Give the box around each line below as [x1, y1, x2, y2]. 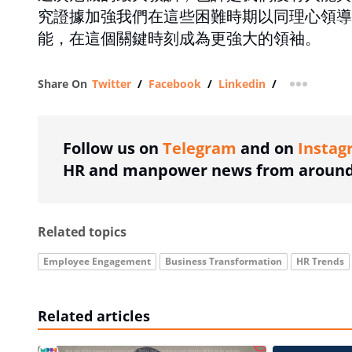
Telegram [163, 137, 236, 159]
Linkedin [218, 76, 266, 91]
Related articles [38, 306, 150, 325]
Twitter [92, 76, 131, 91]
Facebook [148, 76, 201, 91]
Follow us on [63, 137, 163, 159]
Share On [38, 76, 87, 91]
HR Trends [296, 255, 344, 268]
